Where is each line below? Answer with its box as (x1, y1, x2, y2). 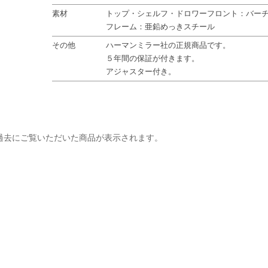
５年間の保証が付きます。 (106, 54, 200, 63)
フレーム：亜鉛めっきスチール (106, 22, 215, 31)
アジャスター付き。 (106, 67, 176, 76)
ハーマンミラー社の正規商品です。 (106, 41, 231, 50)
